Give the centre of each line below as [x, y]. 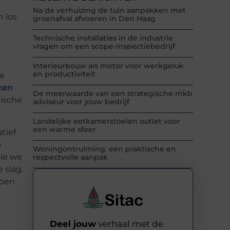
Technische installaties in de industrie [103, 38]
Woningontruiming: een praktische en [104, 149]
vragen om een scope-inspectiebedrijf [104, 46]
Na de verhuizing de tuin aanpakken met [109, 11]
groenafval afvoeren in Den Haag [94, 19]
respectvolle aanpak [70, 157]
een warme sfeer [64, 130]
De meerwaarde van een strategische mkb [113, 94]
